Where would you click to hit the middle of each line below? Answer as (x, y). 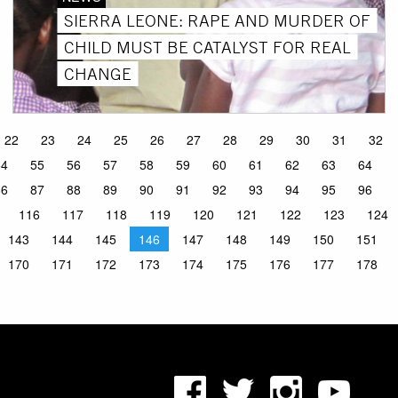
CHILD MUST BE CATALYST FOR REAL (208, 47)
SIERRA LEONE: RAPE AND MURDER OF (218, 20)
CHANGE (98, 73)
